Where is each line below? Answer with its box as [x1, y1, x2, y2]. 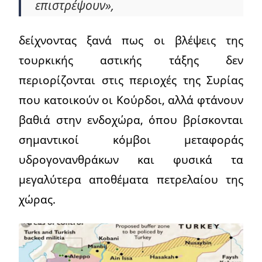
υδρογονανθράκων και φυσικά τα [19, 151, 243, 168]
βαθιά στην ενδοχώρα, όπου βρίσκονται [19, 112, 243, 128]
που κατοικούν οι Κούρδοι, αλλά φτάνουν [19, 92, 243, 108]
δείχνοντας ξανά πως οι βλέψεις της [19, 32, 243, 49]
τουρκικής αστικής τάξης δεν [19, 52, 243, 68]
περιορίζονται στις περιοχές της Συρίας [19, 72, 243, 88]
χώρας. [19, 191, 56, 208]
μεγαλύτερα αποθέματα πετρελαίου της [19, 171, 243, 188]
